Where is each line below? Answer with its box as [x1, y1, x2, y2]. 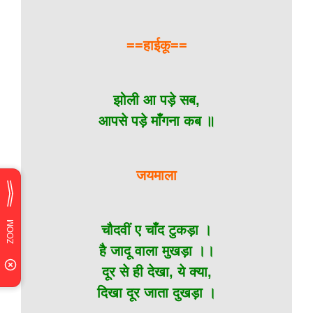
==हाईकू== [126, 38, 187, 53]
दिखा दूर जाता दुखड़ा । [97, 285, 216, 300]
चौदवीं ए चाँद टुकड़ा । [101, 222, 212, 238]
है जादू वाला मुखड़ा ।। [99, 243, 214, 259]
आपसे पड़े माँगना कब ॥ [99, 113, 214, 129]
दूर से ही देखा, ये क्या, [101, 264, 212, 279]
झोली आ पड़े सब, [113, 92, 200, 108]
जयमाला [136, 168, 177, 183]
